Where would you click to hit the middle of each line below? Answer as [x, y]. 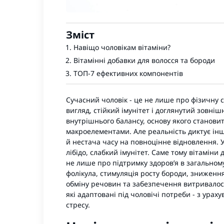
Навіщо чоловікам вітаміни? [122, 47]
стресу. [78, 204]
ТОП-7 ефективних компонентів [128, 73]
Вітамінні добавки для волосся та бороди [144, 60]
